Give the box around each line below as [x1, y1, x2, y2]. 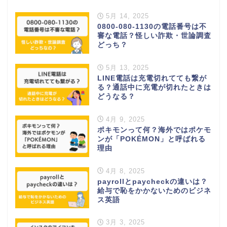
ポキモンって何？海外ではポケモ [97, 126, 211, 134]
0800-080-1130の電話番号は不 [97, 23, 207, 30]
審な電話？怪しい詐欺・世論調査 [97, 32, 211, 40]
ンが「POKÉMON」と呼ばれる [97, 135, 206, 143]
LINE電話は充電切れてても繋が [97, 74, 207, 82]
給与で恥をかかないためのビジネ [97, 186, 211, 195]
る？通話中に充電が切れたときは [97, 83, 211, 91]
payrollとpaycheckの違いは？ [97, 177, 208, 185]
